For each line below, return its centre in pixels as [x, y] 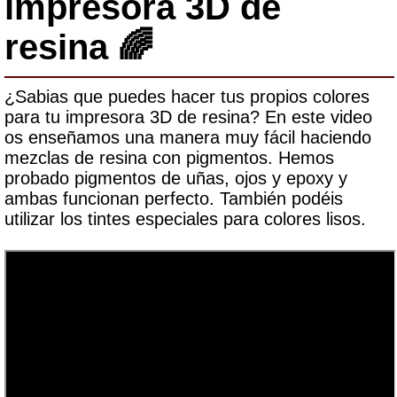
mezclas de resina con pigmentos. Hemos [169, 157]
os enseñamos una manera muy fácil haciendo [188, 137]
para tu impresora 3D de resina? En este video [188, 117]
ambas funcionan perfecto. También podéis [174, 198]
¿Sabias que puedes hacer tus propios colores [187, 96]
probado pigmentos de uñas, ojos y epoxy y [176, 178]
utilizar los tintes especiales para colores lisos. [185, 218]
